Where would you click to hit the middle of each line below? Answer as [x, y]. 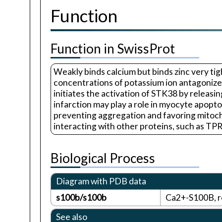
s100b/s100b [81, 198]
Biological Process [103, 158]
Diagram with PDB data [101, 181]
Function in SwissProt [113, 49]
